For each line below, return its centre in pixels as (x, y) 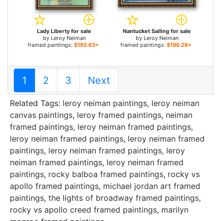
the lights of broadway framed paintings (124, 198)
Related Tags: (36, 103)
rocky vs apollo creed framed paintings (83, 210)
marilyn (175, 210)
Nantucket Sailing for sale (157, 31)
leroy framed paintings (119, 115)
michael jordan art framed (152, 186)
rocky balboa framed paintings (106, 174)
